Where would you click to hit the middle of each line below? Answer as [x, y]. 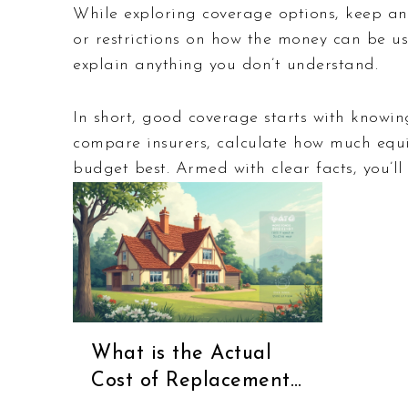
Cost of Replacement [191, 381]
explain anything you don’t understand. [225, 65]
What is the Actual [181, 353]
